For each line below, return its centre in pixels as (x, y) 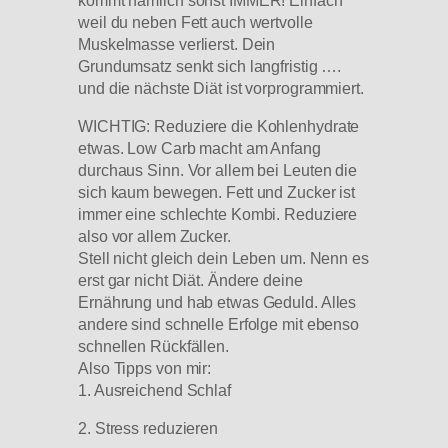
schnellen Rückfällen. (153, 346)
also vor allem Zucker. (154, 236)
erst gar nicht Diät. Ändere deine (190, 280)
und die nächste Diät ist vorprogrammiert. (221, 87)
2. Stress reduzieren (148, 428)
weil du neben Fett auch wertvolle (195, 21)
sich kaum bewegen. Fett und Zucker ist (217, 192)
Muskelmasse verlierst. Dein (177, 43)
